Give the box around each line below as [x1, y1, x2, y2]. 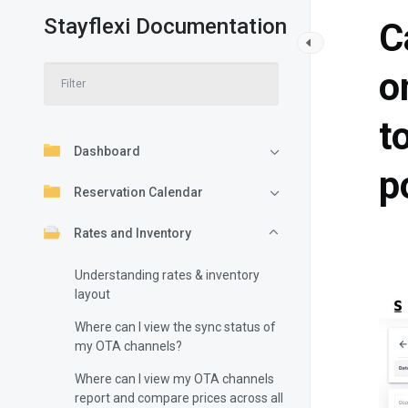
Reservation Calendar [74, 185, 203, 199]
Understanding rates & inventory [75, 268, 260, 282]
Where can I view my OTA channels [75, 372, 274, 386]
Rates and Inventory [74, 226, 191, 240]
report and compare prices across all [75, 391, 283, 405]
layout [75, 287, 110, 301]
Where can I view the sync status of [75, 320, 276, 334]
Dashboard [74, 144, 140, 158]
